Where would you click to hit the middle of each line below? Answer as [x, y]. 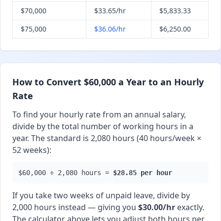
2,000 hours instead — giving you [75, 207]
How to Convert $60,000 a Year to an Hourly [108, 82]
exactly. [190, 207]
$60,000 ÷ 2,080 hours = [66, 173]
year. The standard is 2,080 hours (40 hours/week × [107, 138]
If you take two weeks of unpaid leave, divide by [101, 195]
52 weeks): [32, 150]
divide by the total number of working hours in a [103, 126]
